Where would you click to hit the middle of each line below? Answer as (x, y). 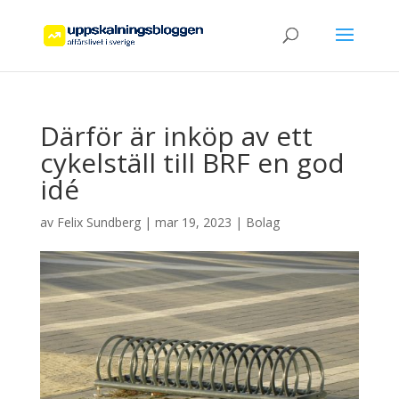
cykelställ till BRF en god (192, 163)
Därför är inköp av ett (176, 136)
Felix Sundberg (98, 222)
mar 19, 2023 (193, 222)
